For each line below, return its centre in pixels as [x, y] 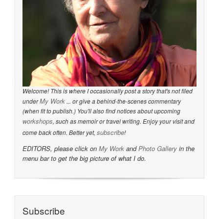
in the [186, 149]
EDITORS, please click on [61, 149]
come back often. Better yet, [60, 132]
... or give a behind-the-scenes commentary [123, 101]
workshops [38, 121]
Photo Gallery [158, 149]
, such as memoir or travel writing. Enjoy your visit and [124, 121]
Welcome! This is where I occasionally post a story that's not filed [108, 91]
